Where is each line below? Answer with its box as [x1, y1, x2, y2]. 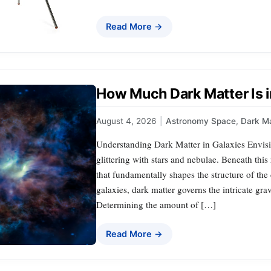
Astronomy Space [166, 116, 236, 126]
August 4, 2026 [96, 116, 156, 126]
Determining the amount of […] [96, 198, 216, 211]
